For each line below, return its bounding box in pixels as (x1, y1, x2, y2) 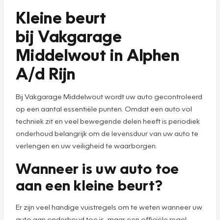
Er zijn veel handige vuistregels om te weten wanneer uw (16, 202, 202, 211)
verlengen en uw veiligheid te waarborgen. (16, 140, 159, 150)
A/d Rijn (16, 62, 76, 83)
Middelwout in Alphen (16, 43, 179, 65)
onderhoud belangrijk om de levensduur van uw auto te (16, 128, 198, 137)
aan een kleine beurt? (16, 175, 163, 194)
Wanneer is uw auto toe (16, 158, 179, 177)
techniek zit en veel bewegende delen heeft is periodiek (16, 116, 200, 125)
